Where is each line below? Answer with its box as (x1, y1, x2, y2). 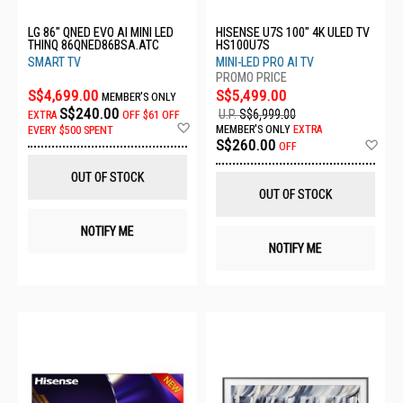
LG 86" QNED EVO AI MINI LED (28, 25, 174, 40)
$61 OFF (143, 109, 180, 122)
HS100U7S (216, 38, 270, 53)
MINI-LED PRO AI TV (216, 55, 314, 70)
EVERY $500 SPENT (28, 124, 113, 138)
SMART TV (28, 55, 81, 70)
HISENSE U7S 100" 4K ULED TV (216, 25, 370, 40)
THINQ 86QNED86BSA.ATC (28, 38, 159, 53)
